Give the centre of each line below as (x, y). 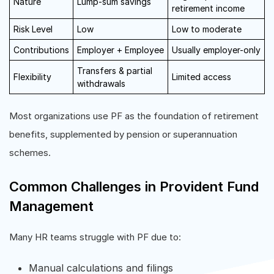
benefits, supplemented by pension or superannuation (123, 134)
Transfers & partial (115, 71)
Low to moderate (207, 29)
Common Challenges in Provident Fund (134, 187)
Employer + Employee (120, 50)
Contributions (41, 50)
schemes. (30, 153)
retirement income (208, 8)
